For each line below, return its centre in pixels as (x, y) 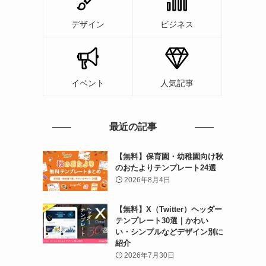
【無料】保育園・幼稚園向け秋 (169, 156)
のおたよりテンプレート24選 (165, 168)
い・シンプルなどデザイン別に (169, 232)
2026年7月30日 (149, 255)
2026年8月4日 (147, 180)
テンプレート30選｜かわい (161, 220)
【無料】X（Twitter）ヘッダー (168, 209)
